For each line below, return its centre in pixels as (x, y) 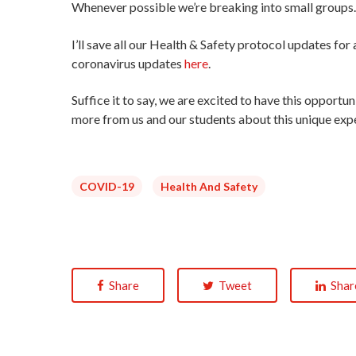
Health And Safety (209, 187)
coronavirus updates (128, 63)
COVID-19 (107, 187)
